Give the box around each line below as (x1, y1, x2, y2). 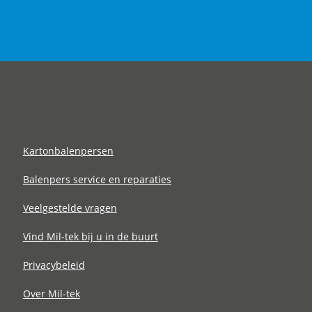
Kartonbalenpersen (22, 144, 114, 157)
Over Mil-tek (22, 287, 80, 300)
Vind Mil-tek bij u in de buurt (22, 230, 158, 243)
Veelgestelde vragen (22, 201, 117, 214)
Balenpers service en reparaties (22, 173, 171, 186)
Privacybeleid (22, 258, 85, 272)
